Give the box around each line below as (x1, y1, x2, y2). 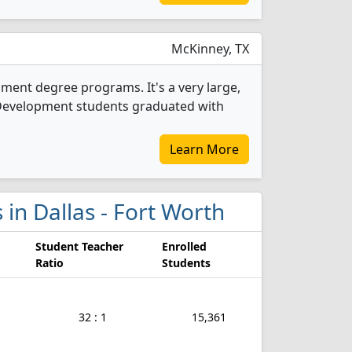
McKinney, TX (168, 40, 249, 57)
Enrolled (162, 239, 207, 254)
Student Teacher (35, 239, 123, 254)
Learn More (170, 141, 239, 158)
